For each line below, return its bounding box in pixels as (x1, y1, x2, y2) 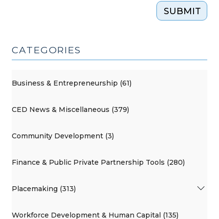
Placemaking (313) (12, 184, 76, 193)
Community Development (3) (12, 131, 114, 140)
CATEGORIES (12, 44, 82, 56)
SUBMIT (164, 6, 201, 17)
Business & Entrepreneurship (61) (12, 78, 131, 88)
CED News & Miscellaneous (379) (12, 105, 129, 114)
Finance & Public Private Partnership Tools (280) (12, 157, 185, 167)
